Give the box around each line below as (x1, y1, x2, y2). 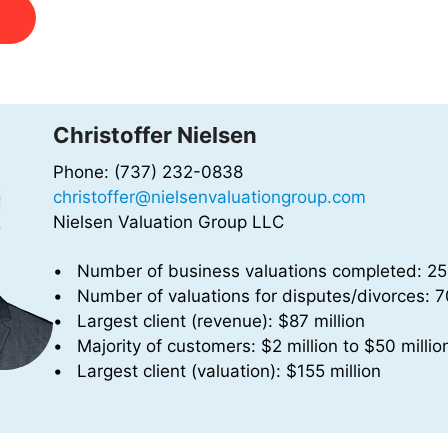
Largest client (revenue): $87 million (77, 311, 365, 332)
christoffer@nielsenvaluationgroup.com (53, 187, 366, 208)
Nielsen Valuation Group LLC (53, 212, 284, 233)
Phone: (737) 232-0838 (53, 162, 243, 183)
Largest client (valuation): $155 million (77, 361, 381, 382)
